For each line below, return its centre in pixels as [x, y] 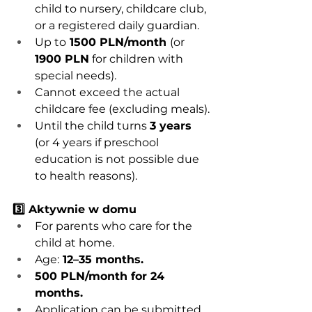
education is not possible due [118, 159]
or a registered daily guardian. [117, 25]
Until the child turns [92, 126]
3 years [171, 126]
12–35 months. [101, 259]
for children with [138, 59]
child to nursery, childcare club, [122, 9]
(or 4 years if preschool [98, 142]
